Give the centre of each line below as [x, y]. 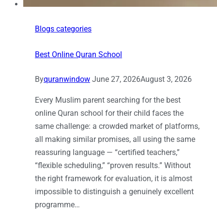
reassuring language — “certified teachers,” [107, 153]
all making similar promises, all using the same [115, 139]
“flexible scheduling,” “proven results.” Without [113, 166]
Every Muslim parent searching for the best [108, 100]
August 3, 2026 [166, 79]
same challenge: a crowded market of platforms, [117, 126]
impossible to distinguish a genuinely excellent [114, 192]
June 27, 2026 [116, 79]
